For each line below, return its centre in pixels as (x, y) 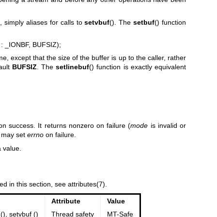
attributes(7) (86, 184)
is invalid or (167, 126)
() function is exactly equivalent (138, 67)
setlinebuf (73, 67)
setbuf (144, 22)
